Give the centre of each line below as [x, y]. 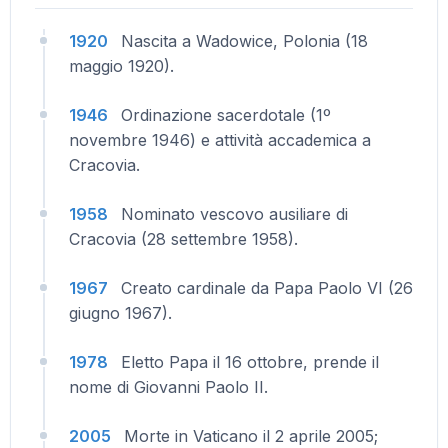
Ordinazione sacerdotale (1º [226, 115]
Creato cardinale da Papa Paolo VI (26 [267, 288]
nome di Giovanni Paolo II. [168, 387]
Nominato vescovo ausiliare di [234, 214]
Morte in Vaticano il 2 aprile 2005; [251, 436]
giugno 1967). [120, 313]
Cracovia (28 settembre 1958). [183, 239]
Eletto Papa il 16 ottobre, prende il [250, 362]
